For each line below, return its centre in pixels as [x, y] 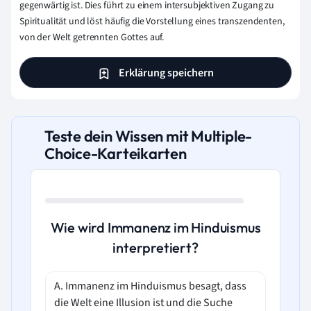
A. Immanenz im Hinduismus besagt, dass [150, 286]
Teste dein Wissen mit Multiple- [149, 136]
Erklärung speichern [165, 73]
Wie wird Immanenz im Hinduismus [155, 227]
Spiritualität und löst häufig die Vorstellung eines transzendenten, [152, 22]
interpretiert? [155, 247]
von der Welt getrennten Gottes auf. [92, 38]
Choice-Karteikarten [116, 153]
